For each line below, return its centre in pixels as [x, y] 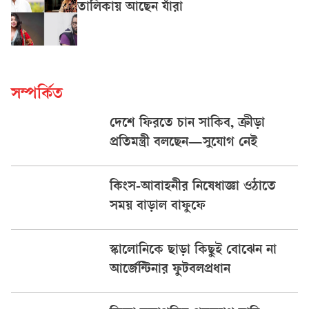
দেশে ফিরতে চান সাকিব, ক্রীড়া [187, 124]
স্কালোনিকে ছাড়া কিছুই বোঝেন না [193, 251]
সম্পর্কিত [37, 95]
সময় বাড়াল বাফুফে [157, 207]
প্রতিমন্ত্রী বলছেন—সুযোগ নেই [183, 143]
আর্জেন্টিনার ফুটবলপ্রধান [170, 270]
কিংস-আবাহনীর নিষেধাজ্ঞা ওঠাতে [192, 188]
